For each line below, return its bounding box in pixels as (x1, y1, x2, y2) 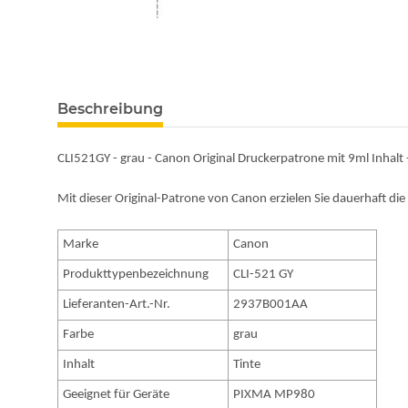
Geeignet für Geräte (63, 388, 170, 403)
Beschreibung (57, 100, 163, 118)
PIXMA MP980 (233, 388, 316, 403)
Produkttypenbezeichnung (63, 268, 209, 282)
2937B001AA (233, 298, 309, 312)
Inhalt (63, 358, 96, 372)
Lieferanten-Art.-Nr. (63, 298, 171, 312)
